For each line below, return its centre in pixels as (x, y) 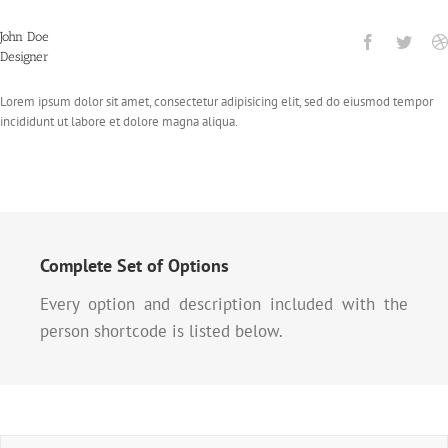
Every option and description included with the (224, 304)
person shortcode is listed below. (161, 331)
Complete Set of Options (134, 266)
